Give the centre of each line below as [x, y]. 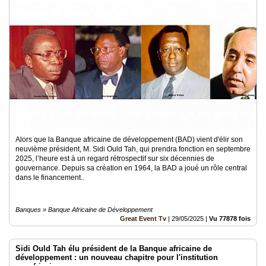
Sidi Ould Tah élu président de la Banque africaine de [114, 248]
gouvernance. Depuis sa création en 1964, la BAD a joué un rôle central [131, 168]
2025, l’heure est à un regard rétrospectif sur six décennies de [115, 159]
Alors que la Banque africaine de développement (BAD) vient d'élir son [129, 140]
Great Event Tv [143, 218]
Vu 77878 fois [230, 218]
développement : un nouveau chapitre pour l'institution [117, 257]
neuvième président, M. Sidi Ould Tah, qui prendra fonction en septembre [133, 149]
